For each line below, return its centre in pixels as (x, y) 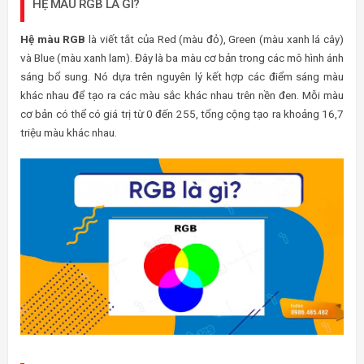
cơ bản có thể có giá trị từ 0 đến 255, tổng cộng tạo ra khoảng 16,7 (182, 114)
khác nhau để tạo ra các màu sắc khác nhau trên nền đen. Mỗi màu (182, 95)
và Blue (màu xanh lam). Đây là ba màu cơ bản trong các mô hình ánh (182, 58)
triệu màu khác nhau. (69, 132)
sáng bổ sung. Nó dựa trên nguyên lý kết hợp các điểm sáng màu (182, 76)
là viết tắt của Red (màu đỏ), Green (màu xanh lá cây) (215, 39)
